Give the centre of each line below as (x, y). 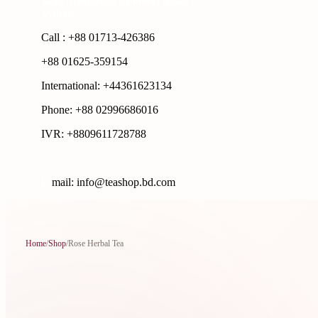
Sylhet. (57, 13)
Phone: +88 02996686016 (100, 109)
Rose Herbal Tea (96, 243)
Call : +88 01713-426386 (98, 37)
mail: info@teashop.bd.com (114, 182)
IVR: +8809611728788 (94, 133)
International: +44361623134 (106, 85)
